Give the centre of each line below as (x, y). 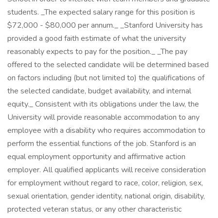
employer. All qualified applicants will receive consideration (107, 170)
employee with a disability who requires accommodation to (106, 130)
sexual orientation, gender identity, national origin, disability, (106, 196)
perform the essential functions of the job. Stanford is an (102, 144)
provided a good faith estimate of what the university (97, 38)
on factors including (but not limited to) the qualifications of (106, 78)
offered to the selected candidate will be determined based (108, 65)
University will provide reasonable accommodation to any (103, 117)
